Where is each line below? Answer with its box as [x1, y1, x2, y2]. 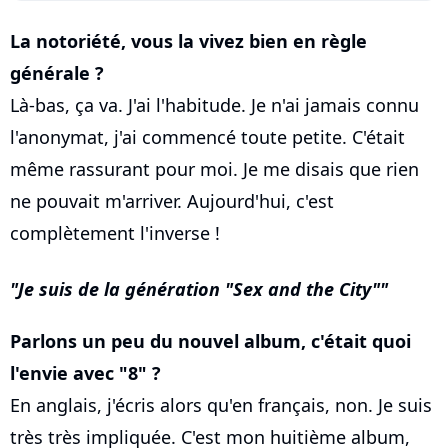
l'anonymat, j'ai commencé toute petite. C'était [10, 125, 405, 150]
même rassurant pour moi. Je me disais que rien [10, 157, 419, 182]
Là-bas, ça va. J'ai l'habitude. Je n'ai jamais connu [10, 93, 419, 118]
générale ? [10, 61, 104, 86]
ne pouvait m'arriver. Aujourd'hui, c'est [10, 189, 334, 214]
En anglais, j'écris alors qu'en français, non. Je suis [10, 393, 432, 418]
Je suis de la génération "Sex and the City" [18, 277, 380, 302]
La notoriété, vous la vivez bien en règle [10, 29, 367, 54]
